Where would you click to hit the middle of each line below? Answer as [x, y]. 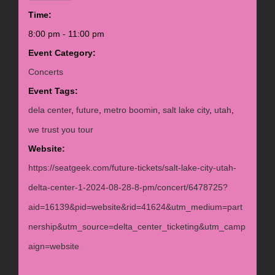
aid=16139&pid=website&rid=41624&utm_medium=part [135, 207]
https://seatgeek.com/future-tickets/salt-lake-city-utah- [132, 168]
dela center [49, 110]
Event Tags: [53, 91]
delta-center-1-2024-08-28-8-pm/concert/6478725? [128, 188]
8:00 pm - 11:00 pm [66, 34]
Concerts [45, 72]
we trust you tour [60, 130]
